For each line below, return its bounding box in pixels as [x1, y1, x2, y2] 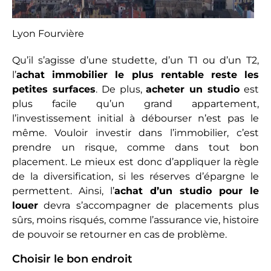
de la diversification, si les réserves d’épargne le [12, 170, 259, 182]
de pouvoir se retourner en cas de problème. [12, 228, 227, 240]
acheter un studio [146, 83, 240, 95]
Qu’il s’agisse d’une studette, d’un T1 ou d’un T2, [12, 54, 259, 66]
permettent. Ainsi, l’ [12, 184, 114, 197]
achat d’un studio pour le [114, 184, 259, 197]
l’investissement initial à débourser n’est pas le [12, 112, 259, 124]
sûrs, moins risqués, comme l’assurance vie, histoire [12, 214, 259, 226]
